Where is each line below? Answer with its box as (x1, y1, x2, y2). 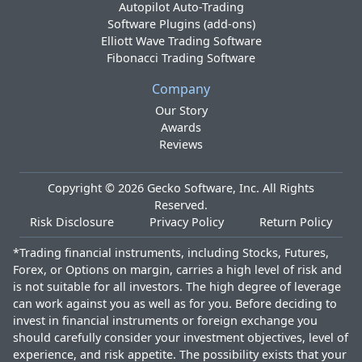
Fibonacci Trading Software (107, 50, 255, 65)
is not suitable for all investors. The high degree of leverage (13, 279, 341, 294)
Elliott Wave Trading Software (100, 33, 262, 48)
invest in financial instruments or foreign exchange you (13, 313, 318, 328)
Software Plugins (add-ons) (107, 16, 255, 32)
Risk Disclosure (30, 214, 114, 229)
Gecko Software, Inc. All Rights (147, 180, 314, 196)
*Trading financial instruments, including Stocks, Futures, (13, 245, 329, 260)
